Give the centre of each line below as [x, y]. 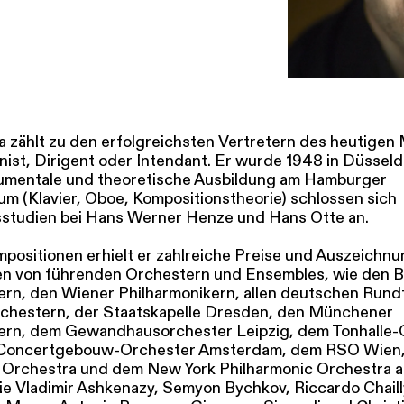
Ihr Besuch [102, 59]
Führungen [292, 59]
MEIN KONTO [234, 41]
